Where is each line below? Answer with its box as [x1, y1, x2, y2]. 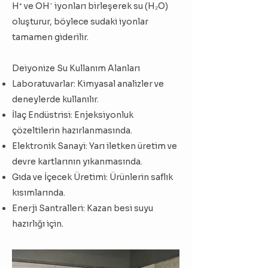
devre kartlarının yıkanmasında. [12, 156, 142, 167]
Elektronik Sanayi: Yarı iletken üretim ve [12, 141, 177, 151]
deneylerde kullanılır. [12, 94, 99, 105]
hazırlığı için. [12, 218, 63, 229]
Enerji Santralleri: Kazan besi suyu [12, 203, 153, 214]
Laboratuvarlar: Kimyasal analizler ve [12, 78, 164, 89]
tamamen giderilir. [12, 32, 89, 42]
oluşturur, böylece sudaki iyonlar [12, 16, 148, 27]
